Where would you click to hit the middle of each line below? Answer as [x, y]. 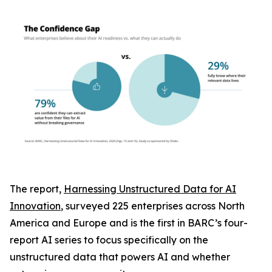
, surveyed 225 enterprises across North [153, 206]
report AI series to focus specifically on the [109, 240]
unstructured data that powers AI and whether [120, 257]
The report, [37, 189]
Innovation [35, 206]
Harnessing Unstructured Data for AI [150, 189]
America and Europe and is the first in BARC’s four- [129, 223]
